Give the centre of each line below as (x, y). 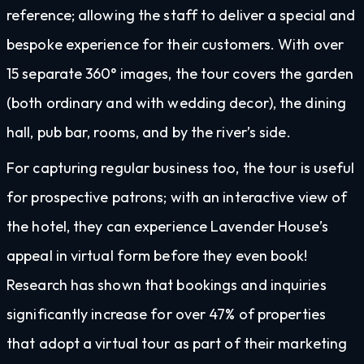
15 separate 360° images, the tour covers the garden (180, 73)
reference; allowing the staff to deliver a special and (181, 15)
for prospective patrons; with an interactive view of (177, 197)
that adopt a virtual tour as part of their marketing (177, 343)
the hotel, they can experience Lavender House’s (167, 226)
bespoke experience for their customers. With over (175, 44)
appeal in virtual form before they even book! (157, 255)
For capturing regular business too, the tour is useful (181, 167)
